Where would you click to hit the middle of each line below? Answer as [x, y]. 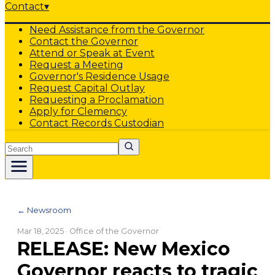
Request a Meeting [76, 65]
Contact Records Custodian [97, 123]
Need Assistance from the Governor [117, 30]
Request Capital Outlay [87, 88]
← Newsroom [44, 210]
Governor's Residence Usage [99, 76]
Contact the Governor [84, 41]
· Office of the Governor [111, 231]
